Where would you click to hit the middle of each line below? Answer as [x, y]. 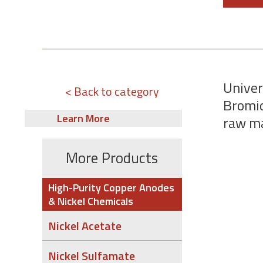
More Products [112, 158]
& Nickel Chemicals [91, 201]
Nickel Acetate [85, 225]
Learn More [83, 118]
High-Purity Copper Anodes [111, 188]
